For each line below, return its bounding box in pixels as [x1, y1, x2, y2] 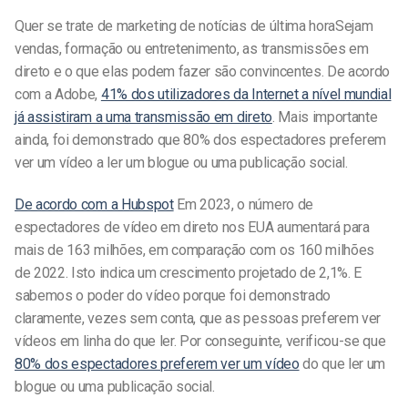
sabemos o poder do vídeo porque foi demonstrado [15, 287, 331, 305]
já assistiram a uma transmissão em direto [15, 108, 272, 127]
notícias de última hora [195, 17, 336, 36]
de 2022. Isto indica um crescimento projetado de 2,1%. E [15, 264, 362, 282]
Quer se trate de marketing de [15, 17, 196, 36]
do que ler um [302, 355, 386, 373]
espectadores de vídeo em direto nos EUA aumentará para [15, 219, 370, 237]
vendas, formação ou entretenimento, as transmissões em [15, 40, 369, 58]
